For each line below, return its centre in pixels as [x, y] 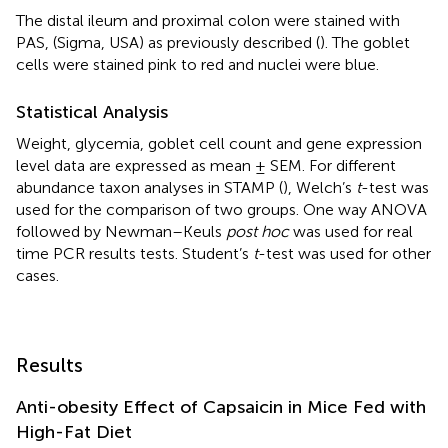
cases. [37, 275]
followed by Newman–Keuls [121, 231]
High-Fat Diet [74, 431]
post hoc [257, 231]
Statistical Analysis [92, 111]
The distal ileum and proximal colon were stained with [208, 20]
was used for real [351, 231]
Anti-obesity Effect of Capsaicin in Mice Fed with [221, 406]
